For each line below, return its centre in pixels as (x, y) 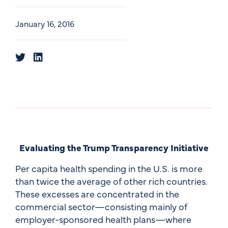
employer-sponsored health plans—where (103, 219)
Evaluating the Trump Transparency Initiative (114, 147)
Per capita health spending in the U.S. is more (109, 168)
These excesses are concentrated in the (97, 193)
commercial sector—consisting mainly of (101, 206)
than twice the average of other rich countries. (111, 181)
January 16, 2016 (45, 23)
